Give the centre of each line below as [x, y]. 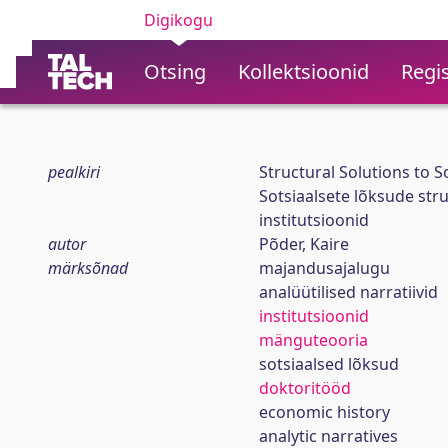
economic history [324, 412]
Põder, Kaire [303, 244]
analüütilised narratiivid [348, 292]
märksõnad [88, 268]
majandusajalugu [324, 268]
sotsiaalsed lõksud [328, 364]
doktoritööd [304, 388]
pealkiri [74, 172]
